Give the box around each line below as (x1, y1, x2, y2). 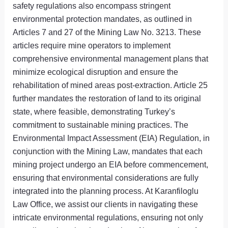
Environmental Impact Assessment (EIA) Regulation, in (13, 133, 210, 143)
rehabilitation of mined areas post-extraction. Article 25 (13, 80, 208, 90)
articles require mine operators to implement (13, 41, 171, 50)
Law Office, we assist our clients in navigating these (13, 199, 198, 209)
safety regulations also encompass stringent (13, 1, 171, 11)
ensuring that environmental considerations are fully (13, 173, 199, 183)
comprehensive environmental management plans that (13, 54, 209, 64)
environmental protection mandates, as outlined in (13, 14, 192, 24)
